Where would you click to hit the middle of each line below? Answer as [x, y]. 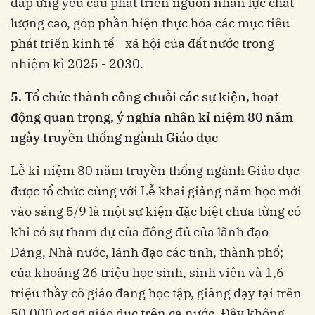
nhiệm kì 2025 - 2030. [77, 64]
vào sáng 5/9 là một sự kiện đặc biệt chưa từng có [156, 212]
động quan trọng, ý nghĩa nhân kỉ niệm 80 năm [152, 117]
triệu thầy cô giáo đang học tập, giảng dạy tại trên [156, 293]
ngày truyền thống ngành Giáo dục [114, 138]
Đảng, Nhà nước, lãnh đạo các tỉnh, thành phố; [147, 252]
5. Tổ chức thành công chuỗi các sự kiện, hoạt [145, 97]
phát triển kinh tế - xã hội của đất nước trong [142, 44]
